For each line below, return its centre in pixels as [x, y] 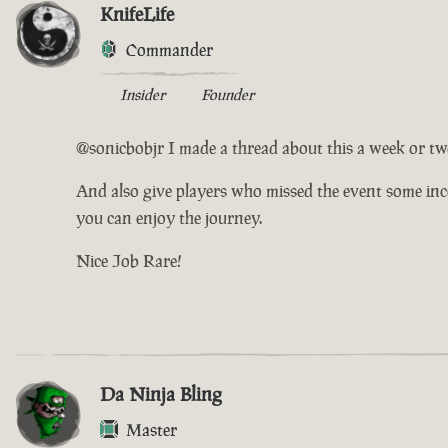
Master [151, 429]
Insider [142, 94]
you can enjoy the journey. [169, 217]
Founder [227, 94]
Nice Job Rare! [129, 260]
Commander [169, 49]
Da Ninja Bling [161, 393]
